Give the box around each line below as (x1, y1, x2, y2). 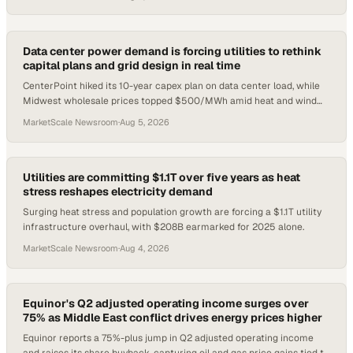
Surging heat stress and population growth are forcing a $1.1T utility (23, 206, 321, 218)
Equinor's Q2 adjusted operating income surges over (23, 296, 309, 310)
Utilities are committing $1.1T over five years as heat (23, 170, 300, 184)
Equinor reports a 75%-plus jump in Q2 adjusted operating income (23, 332, 314, 344)
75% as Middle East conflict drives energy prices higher (23, 310, 322, 325)
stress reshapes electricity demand (23, 184, 213, 199)
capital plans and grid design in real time (23, 58, 240, 72)
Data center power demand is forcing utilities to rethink (23, 44, 321, 58)
